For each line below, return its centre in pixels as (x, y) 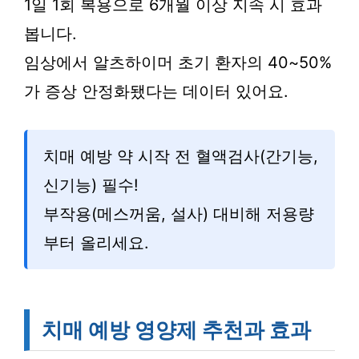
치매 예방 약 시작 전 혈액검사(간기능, (181, 156)
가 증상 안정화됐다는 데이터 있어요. (156, 91)
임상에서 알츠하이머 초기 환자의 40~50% (178, 63)
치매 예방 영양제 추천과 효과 (176, 330)
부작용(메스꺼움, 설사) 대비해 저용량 (179, 214)
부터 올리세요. (96, 243)
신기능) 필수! (91, 185)
